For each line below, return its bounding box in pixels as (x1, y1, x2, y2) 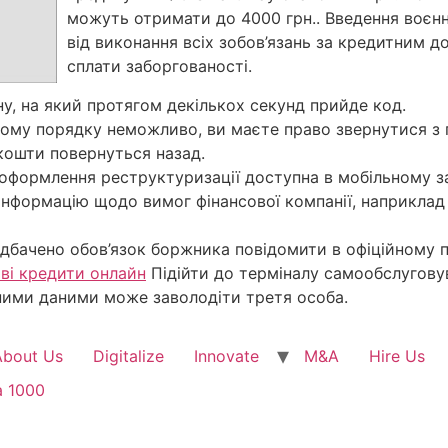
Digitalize (93, 346, 164, 367)
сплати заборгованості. (67, 56, 252, 77)
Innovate (194, 346, 259, 367)
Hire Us (369, 346, 425, 367)
